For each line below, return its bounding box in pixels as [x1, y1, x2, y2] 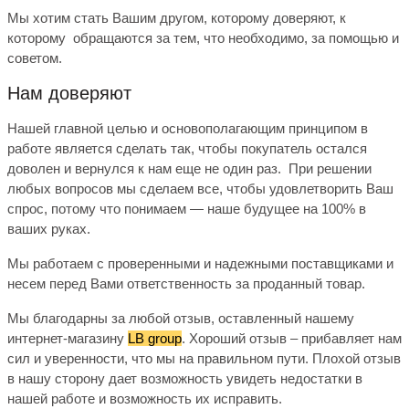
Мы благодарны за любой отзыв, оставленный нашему [7, 310, 354, 327]
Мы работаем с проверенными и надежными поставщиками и [7, 256, 393, 272]
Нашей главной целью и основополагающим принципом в [7, 121, 368, 137]
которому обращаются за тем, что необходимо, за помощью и [7, 30, 399, 47]
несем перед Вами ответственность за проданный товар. [7, 276, 365, 292]
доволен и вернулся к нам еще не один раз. [7, 161, 281, 177]
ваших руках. [7, 221, 90, 237]
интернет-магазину [7, 330, 128, 347]
